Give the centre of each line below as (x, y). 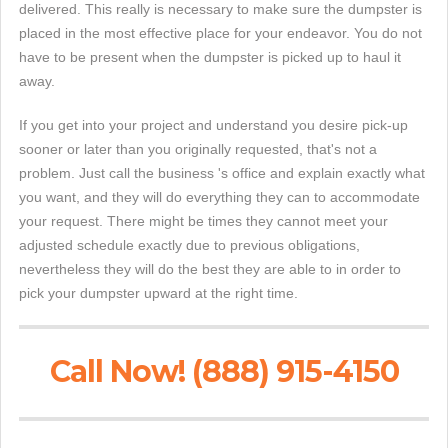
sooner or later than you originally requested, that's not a (198, 149)
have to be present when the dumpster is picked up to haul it (210, 57)
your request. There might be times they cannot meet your (203, 221)
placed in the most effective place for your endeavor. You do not (220, 33)
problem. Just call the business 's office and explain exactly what (222, 173)
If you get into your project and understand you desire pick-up (213, 125)
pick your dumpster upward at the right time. (158, 293)
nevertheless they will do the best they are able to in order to (210, 269)
